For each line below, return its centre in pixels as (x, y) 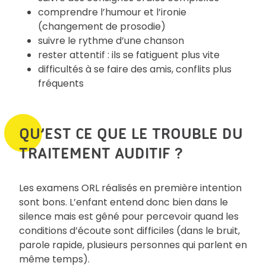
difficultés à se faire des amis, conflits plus (135, 69)
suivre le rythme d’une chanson (111, 40)
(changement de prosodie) (102, 26)
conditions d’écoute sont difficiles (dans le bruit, (129, 230)
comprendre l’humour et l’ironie (112, 12)
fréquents (61, 83)
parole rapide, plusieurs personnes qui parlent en (133, 245)
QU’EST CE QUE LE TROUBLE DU (131, 133)
